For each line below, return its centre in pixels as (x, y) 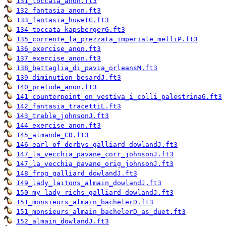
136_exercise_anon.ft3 (59, 49)
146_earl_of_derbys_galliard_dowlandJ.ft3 (97, 145)
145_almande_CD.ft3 (52, 135)
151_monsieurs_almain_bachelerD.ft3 (85, 202)
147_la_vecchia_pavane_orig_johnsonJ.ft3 (95, 164)
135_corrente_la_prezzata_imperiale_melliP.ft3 (107, 39)
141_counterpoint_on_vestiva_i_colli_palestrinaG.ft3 (119, 97)
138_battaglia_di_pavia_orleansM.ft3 (87, 68)
